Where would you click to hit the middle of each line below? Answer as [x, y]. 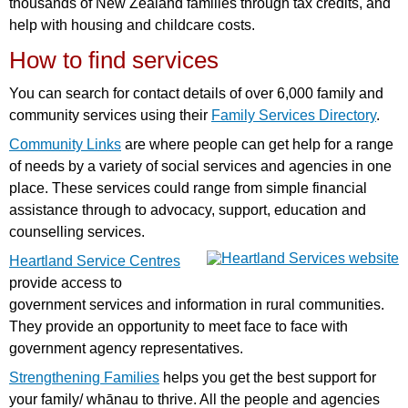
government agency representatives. [126, 348]
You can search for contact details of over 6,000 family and [196, 93]
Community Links [65, 144]
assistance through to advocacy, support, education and [188, 209]
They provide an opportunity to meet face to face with [178, 326]
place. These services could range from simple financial [188, 188]
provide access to [66, 282]
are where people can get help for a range [257, 144]
